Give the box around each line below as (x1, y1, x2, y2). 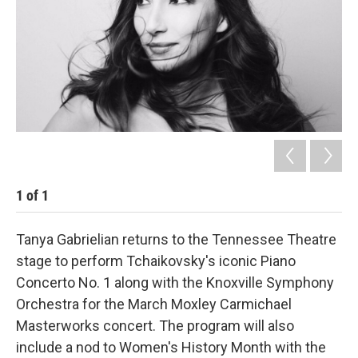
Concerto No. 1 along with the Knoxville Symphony (16, 274, 334, 292)
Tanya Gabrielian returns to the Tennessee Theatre (16, 231, 336, 249)
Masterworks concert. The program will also (16, 317, 294, 335)
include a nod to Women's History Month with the (16, 339, 326, 356)
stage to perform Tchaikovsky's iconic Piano (16, 253, 296, 270)
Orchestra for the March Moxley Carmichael (16, 296, 292, 313)
